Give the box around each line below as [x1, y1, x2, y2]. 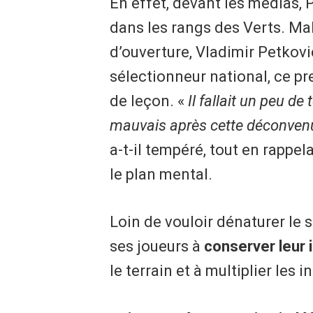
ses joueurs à [109, 238, 204, 256]
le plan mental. [109, 165, 212, 183]
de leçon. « [109, 92, 188, 110]
